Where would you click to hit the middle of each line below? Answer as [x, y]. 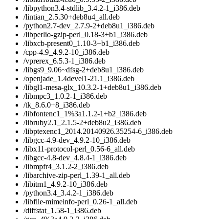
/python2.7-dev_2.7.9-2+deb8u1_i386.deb [89, 26]
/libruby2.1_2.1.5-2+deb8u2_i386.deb [82, 123]
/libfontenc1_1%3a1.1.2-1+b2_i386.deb [85, 114]
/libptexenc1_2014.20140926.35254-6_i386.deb [98, 131]
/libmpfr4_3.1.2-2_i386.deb [66, 167]
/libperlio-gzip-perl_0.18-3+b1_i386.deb [86, 35]
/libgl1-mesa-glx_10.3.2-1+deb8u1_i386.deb [92, 88]
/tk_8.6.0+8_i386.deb [57, 105]
